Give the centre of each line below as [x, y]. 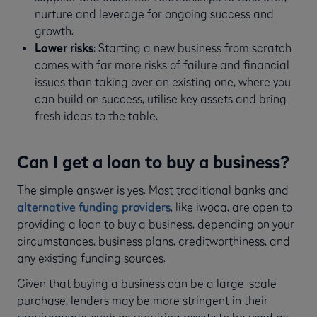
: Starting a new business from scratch [192, 48]
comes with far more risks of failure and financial [162, 65]
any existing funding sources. [93, 257]
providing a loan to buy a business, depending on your [156, 223]
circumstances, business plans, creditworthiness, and [154, 240]
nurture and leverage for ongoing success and [154, 14]
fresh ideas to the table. [96, 116]
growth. [54, 31]
